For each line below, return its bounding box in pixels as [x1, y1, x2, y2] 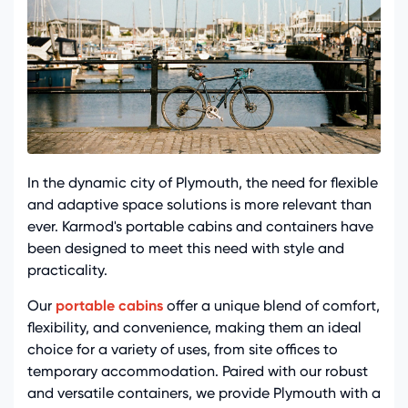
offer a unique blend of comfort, [163, 296, 380, 314]
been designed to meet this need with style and [27, 239, 344, 257]
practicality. [27, 260, 107, 279]
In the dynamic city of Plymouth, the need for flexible [27, 173, 378, 191]
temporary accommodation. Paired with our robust [27, 362, 368, 380]
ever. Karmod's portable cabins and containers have [27, 217, 373, 235]
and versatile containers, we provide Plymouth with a [27, 383, 381, 402]
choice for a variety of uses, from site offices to [27, 340, 338, 358]
